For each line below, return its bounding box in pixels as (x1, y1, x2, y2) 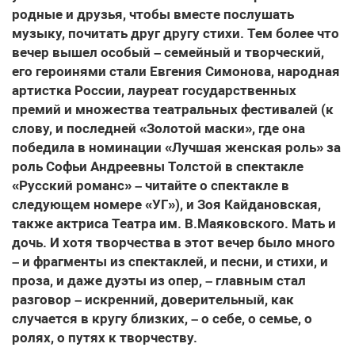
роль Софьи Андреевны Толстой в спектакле (12, 158, 303, 174)
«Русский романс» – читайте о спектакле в (12, 177, 289, 193)
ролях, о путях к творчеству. (12, 330, 197, 345)
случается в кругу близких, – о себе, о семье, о (12, 311, 312, 326)
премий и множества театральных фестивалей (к (12, 101, 334, 117)
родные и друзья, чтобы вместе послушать (12, 6, 294, 22)
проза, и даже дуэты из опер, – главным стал (12, 273, 306, 288)
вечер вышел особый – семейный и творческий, (12, 44, 324, 60)
